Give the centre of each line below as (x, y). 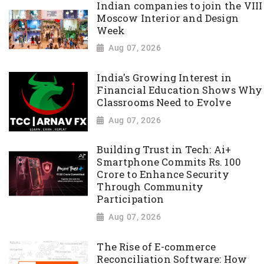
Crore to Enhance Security (163, 175)
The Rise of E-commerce (156, 247)
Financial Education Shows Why (180, 90)
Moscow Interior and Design (168, 18)
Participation (131, 199)
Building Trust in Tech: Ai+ (164, 150)
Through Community (150, 187)
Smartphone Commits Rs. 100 (169, 162)
